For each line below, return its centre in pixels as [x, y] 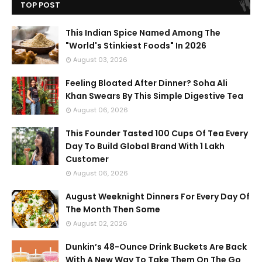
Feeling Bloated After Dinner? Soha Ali [146, 83]
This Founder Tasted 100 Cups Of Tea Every [157, 133]
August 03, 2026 [100, 60]
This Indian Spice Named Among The [143, 33]
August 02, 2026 [100, 223]
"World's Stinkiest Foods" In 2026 [136, 46]
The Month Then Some [113, 209]
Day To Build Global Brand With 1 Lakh [145, 146]
